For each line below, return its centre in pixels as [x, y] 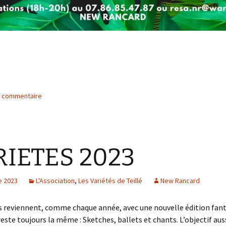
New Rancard [180, 181]
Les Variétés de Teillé [110, 181]
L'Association [55, 181]
